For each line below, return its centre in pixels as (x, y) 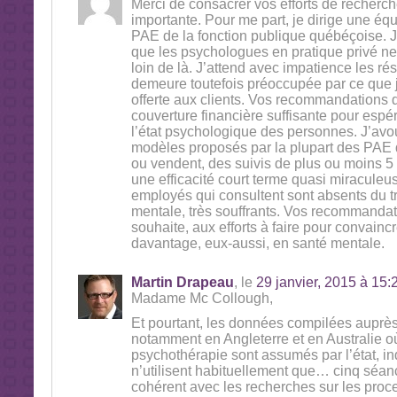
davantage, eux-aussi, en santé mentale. (257, 243)
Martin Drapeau (182, 282)
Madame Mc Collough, (202, 298)
